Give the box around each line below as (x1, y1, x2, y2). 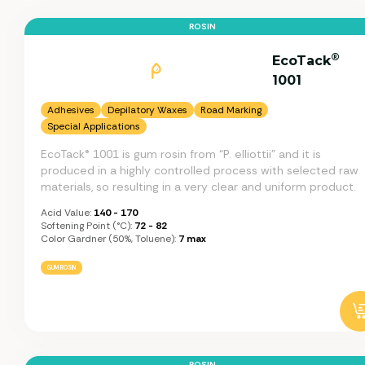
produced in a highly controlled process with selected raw (41, 162, 358, 178)
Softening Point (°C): (41, 218, 132, 232)
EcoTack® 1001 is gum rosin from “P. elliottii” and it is (41, 146, 321, 161)
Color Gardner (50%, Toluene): (41, 231, 176, 245)
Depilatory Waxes (108, 103, 187, 117)
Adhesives (47, 103, 95, 117)
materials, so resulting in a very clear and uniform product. (41, 178, 356, 194)
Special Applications (47, 119, 140, 133)
